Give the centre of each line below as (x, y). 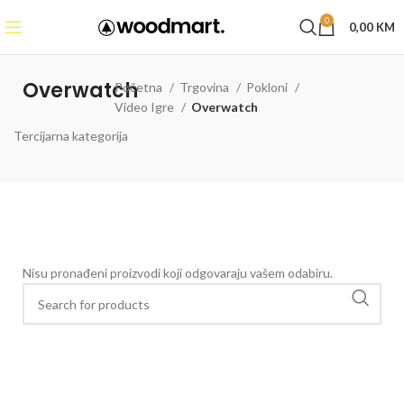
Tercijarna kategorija (71, 136)
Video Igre (146, 107)
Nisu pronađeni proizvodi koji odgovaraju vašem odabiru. (178, 273)
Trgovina (206, 87)
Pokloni (269, 87)
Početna (140, 87)
